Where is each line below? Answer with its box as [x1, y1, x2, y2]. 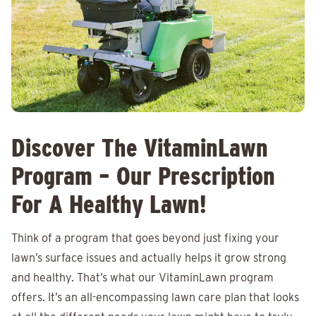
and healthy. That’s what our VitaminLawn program [11, 271, 274, 284]
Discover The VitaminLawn [11, 133, 268, 162]
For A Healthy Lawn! [11, 189, 207, 219]
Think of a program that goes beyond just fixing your [11, 231, 279, 245]
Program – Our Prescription [11, 161, 275, 190]
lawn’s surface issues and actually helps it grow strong [11, 251, 286, 265]
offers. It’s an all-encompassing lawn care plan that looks [11, 291, 299, 304]
